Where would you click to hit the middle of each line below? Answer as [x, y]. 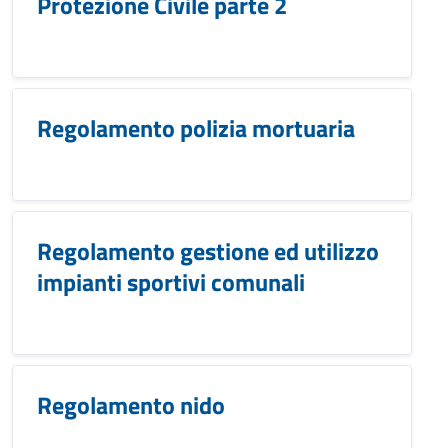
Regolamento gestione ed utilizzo [208, 251]
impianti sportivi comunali [171, 282]
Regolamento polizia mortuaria [196, 128]
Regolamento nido [131, 405]
